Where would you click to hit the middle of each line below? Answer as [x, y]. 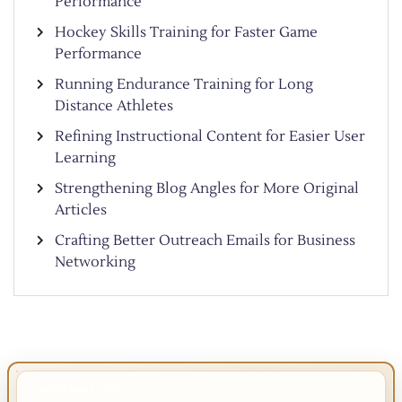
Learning [85, 157]
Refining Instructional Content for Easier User [210, 136]
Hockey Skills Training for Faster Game [186, 32]
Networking [95, 262]
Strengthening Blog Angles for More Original [207, 188]
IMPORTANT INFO [79, 390]
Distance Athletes [114, 105]
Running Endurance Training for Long [184, 84]
